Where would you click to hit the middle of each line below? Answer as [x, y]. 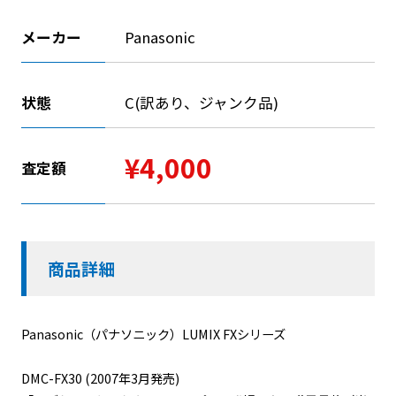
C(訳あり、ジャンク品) [201, 103]
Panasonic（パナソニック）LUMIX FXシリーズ [153, 334]
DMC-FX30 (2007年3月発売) [100, 378]
